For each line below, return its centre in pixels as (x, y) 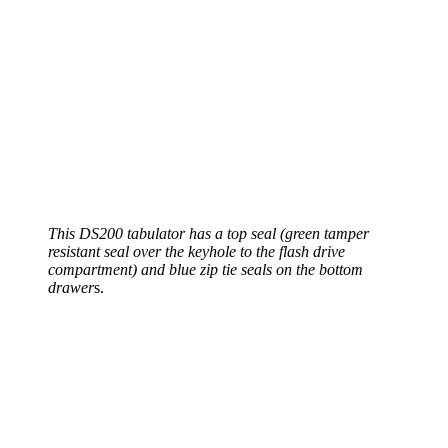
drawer (71, 288)
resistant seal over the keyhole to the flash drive (196, 252)
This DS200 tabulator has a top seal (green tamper (208, 234)
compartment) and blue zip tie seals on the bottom (205, 270)
